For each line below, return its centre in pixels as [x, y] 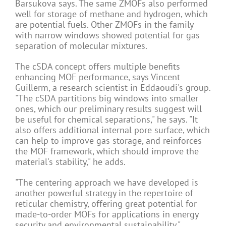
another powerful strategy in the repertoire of [104, 193]
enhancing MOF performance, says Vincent [98, 77]
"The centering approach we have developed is [107, 183]
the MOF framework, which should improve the [107, 151]
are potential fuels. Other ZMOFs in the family [104, 25]
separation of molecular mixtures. [81, 46]
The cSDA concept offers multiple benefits [98, 67]
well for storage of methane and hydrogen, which [111, 14]
